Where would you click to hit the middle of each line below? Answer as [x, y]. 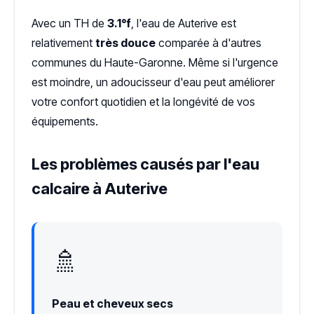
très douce [125, 42]
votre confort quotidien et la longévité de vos [143, 101]
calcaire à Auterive [100, 188]
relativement [63, 42]
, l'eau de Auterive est [184, 23]
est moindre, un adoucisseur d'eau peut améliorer [153, 82]
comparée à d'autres [209, 42]
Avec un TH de [69, 23]
